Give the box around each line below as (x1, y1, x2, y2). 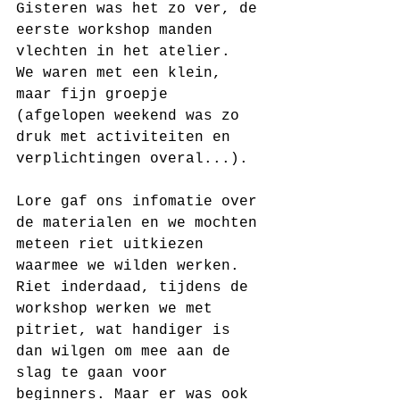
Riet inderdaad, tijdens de (16, 279, 257, 296)
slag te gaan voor (16, 364, 177, 381)
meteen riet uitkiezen (16, 236, 212, 253)
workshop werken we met (16, 300, 221, 317)
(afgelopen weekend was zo (16, 107, 248, 124)
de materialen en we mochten (16, 214, 266, 231)
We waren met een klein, (16, 64, 230, 81)
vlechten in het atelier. (16, 43, 230, 60)
